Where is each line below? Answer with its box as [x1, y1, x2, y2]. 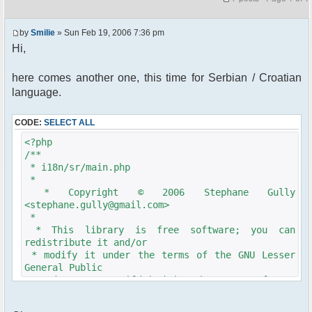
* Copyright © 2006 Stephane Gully [24, 187, 295, 198]
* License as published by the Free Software [24, 274, 295, 286]
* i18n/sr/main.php [24, 162, 130, 173]
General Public [24, 262, 102, 274]
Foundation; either [24, 287, 125, 299]
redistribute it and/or [24, 237, 147, 249]
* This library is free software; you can [24, 224, 295, 236]
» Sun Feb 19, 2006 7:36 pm [55, 28, 164, 38]
